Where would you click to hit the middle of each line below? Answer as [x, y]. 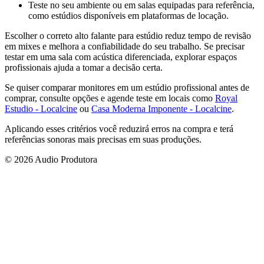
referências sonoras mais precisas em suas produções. [103, 139]
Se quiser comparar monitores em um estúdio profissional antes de [127, 88]
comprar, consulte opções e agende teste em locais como [110, 98]
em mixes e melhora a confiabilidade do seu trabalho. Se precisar [125, 46]
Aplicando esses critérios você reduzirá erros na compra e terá [119, 129]
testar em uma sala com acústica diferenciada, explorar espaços [121, 57]
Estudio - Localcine [41, 109]
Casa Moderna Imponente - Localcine [161, 109]
